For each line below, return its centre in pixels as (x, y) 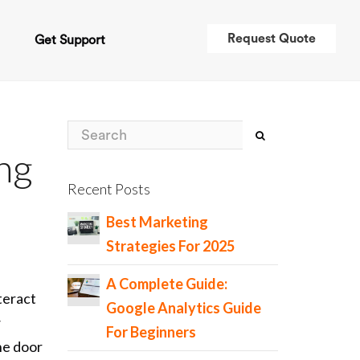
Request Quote (272, 39)
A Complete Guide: (166, 283)
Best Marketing (157, 221)
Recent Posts (108, 189)
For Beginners (151, 331)
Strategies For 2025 (170, 245)
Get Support (70, 40)
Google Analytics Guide (183, 307)
